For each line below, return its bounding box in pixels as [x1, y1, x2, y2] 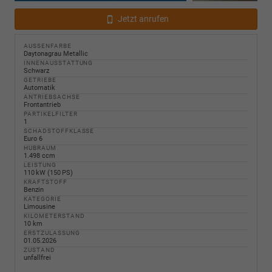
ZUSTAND [24, 246, 55, 253]
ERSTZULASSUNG [24, 229, 80, 236]
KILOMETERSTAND [24, 212, 85, 219]
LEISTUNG [24, 161, 56, 168]
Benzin [24, 185, 44, 194]
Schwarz [24, 66, 49, 75]
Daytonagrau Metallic [24, 49, 88, 58]
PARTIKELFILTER [24, 110, 78, 117]
